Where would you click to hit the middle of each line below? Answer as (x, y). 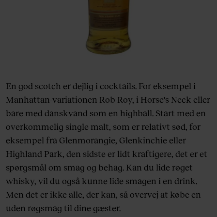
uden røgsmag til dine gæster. (63, 208)
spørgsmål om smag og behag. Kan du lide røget (99, 167)
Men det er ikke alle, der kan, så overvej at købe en (103, 194)
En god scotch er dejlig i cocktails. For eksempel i (101, 85)
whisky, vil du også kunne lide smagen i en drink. (101, 180)
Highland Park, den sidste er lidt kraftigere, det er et (107, 153)
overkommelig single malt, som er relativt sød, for (103, 126)
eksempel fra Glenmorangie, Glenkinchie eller (96, 140)
